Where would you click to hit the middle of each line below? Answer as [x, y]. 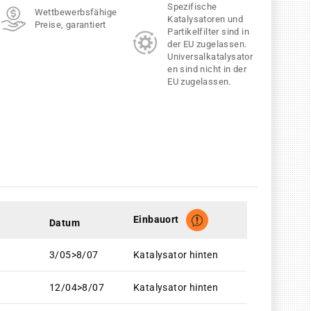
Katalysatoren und [205, 19]
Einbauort [156, 219]
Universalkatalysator [210, 56]
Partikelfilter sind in [209, 31]
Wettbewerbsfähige [77, 12]
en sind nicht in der [207, 69]
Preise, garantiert [70, 24]
